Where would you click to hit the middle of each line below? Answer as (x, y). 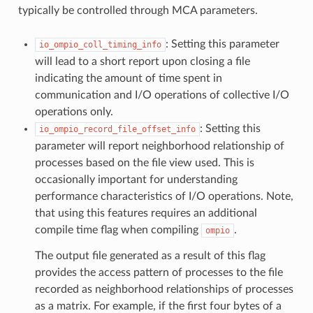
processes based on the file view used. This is (144, 162)
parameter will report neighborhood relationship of (159, 146)
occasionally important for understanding (136, 179)
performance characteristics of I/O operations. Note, (164, 196)
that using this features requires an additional (146, 213)
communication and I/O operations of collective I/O (162, 95)
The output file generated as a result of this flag (150, 255)
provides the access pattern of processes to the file (159, 272)
